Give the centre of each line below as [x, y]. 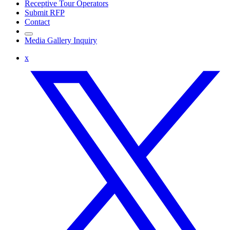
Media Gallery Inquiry [61, 40]
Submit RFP [45, 12]
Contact [37, 22]
